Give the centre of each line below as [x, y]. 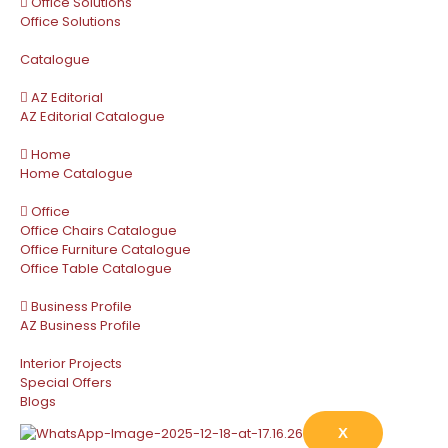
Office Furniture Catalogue [105, 250]
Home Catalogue [76, 174]
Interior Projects [71, 364]
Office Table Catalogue [96, 269]
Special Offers [66, 383]
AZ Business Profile [80, 326]
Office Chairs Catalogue [98, 231]
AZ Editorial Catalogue [92, 117]
